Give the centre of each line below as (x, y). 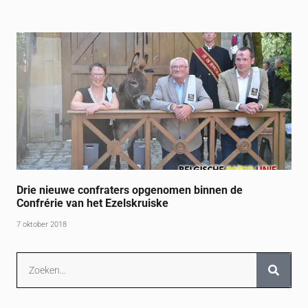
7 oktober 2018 (42, 224)
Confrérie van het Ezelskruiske (93, 203)
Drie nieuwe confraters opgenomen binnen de (130, 190)
